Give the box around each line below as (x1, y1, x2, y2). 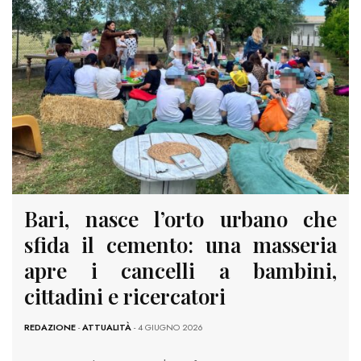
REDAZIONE (24, 320, 76, 334)
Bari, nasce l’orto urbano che (24, 204, 337, 233)
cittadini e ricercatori (24, 281, 226, 310)
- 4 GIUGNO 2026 (131, 320, 203, 334)
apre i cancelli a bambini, (24, 255, 337, 284)
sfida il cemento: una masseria (24, 230, 337, 259)
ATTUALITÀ (82, 320, 131, 334)
